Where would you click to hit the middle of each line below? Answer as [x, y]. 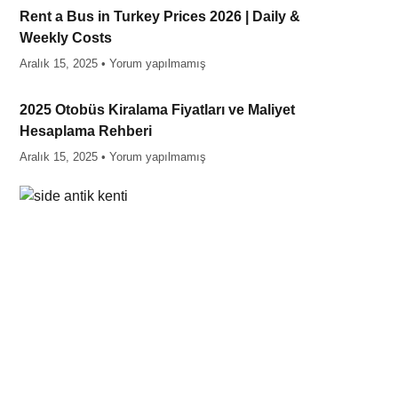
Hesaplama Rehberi [85, 131]
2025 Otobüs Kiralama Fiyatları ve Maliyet [157, 109]
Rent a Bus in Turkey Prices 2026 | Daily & [159, 16]
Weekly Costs [65, 37]
